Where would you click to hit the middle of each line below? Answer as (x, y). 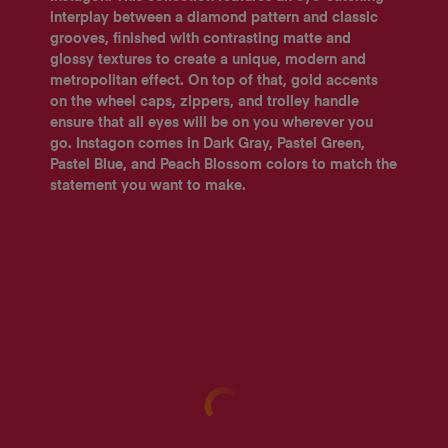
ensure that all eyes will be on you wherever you (211, 122)
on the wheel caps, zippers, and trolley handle (204, 101)
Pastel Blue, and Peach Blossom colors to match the (223, 164)
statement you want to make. (148, 185)
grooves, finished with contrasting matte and (200, 38)
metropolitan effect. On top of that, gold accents (214, 80)
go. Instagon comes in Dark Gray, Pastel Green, (207, 143)
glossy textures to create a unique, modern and (208, 59)
